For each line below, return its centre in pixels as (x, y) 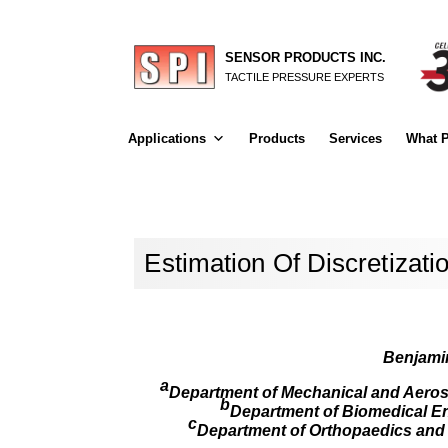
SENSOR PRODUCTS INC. (306, 57)
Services (355, 138)
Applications (166, 138)
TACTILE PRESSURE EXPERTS (305, 76)
